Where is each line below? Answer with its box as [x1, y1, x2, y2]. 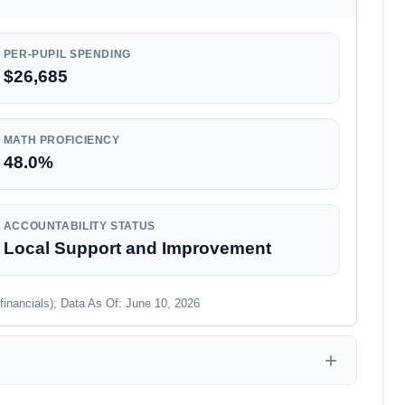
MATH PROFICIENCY [3, 134, 120, 146]
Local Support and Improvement [3, 239, 271, 258]
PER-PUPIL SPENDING [3, 48, 131, 61]
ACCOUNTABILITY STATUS [3, 220, 155, 232]
